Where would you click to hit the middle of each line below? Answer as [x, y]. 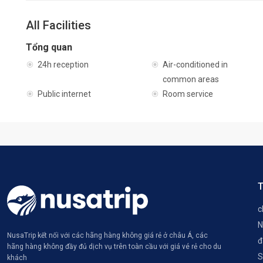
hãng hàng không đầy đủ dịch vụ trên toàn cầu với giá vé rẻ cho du [114, 247]
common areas [191, 79]
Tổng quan [49, 47]
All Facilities [58, 25]
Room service [188, 94]
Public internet [64, 94]
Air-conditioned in [195, 65]
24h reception [63, 65]
